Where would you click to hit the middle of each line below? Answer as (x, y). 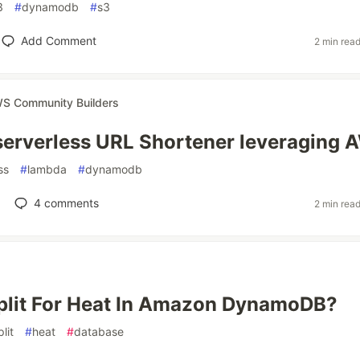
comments (70, 203)
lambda (47, 169)
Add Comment (58, 41)
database (99, 331)
